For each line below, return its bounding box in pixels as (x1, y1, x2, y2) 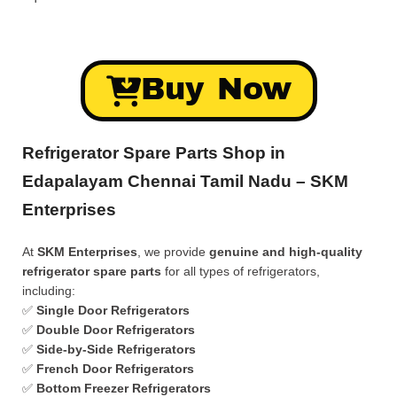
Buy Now (140, 72, 292, 105)
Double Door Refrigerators (36, 323, 195, 337)
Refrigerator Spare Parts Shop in (22, 144, 285, 162)
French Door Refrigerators (36, 362, 194, 376)
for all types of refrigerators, (161, 264, 320, 278)
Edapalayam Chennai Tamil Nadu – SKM (22, 172, 348, 191)
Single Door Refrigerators (36, 303, 190, 317)
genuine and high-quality (209, 245, 362, 259)
